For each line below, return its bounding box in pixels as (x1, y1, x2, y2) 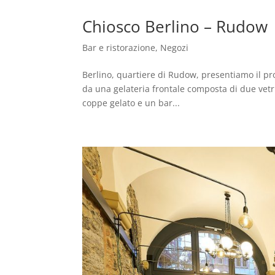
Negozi (160, 42, 189, 54)
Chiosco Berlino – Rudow (82, 15, 268, 38)
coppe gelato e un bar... (82, 97, 180, 109)
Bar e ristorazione (82, 42, 156, 54)
